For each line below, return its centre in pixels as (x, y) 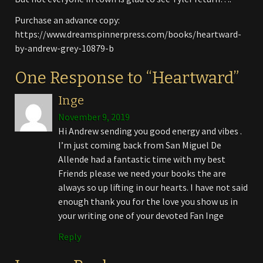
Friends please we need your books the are (142, 173)
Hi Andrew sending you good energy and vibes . (150, 131)
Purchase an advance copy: (67, 20)
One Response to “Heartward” (127, 77)
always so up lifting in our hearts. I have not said (153, 187)
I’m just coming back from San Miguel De (140, 145)
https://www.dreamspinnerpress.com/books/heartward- (128, 34)
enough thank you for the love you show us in (148, 201)
